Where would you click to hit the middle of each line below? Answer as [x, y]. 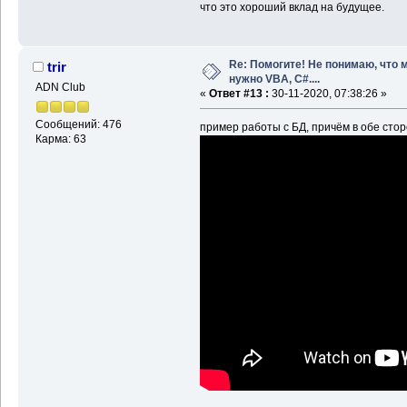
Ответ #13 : [238, 94]
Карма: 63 [60, 139]
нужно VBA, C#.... [274, 79]
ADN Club [60, 88]
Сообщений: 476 [78, 125]
